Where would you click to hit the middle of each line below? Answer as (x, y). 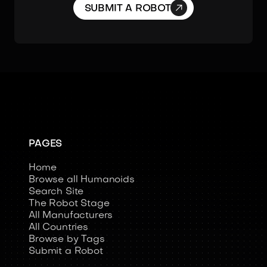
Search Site (56, 192)
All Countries (58, 228)
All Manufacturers (71, 216)
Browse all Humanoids (82, 180)
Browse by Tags (67, 240)
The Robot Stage (69, 204)
